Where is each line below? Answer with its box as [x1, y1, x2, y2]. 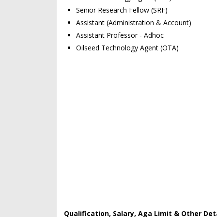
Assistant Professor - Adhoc [76, 31, 164, 40]
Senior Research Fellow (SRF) [76, 5, 168, 15]
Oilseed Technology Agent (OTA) [76, 43, 179, 52]
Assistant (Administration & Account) [76, 18, 191, 27]
